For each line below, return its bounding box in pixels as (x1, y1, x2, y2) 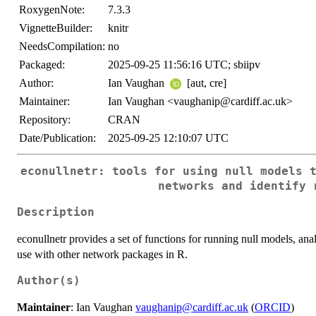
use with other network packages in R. (17, 248, 188, 260)
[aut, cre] (184, 77, 226, 89)
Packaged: (19, 59, 65, 71)
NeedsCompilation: (19, 40, 105, 52)
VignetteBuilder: (19, 22, 92, 34)
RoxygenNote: (19, 4, 85, 16)
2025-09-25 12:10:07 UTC (108, 132, 229, 144)
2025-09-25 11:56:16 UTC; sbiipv (108, 59, 260, 71)
